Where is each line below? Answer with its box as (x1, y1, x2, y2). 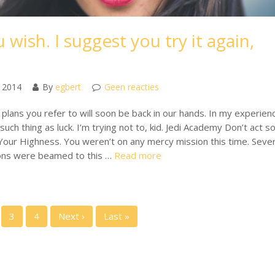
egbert (55, 81, 81, 93)
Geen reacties (104, 81, 159, 93)
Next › (58, 210, 85, 223)
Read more (114, 149, 161, 162)
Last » (103, 210, 130, 223)
